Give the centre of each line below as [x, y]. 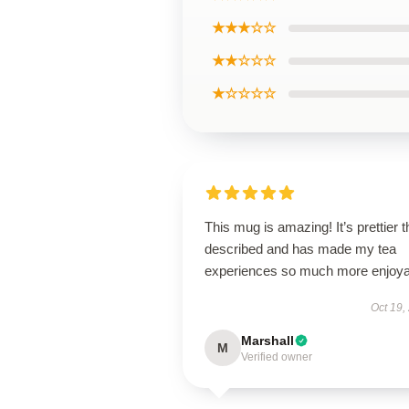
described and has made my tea [300, 249]
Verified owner [277, 357]
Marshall [267, 341]
